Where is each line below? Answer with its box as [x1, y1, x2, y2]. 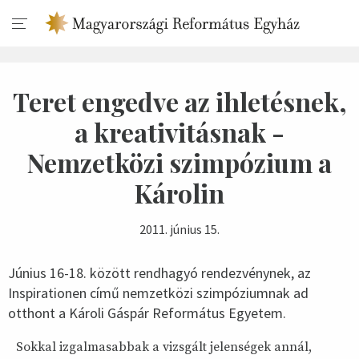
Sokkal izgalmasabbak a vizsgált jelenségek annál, [16, 339, 312, 355]
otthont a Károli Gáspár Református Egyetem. [8, 304, 286, 322]
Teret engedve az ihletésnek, [12, 84, 347, 119]
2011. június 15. [139, 221, 220, 237]
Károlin [135, 175, 224, 210]
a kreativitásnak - [75, 115, 284, 149]
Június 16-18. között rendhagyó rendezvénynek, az [8, 264, 311, 282]
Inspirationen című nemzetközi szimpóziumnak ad [8, 284, 309, 302]
